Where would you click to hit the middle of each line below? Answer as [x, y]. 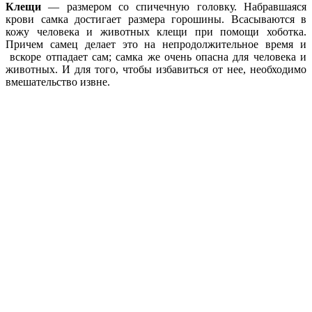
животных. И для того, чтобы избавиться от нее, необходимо [156, 69]
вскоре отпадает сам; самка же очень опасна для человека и [156, 56]
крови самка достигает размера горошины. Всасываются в [156, 19]
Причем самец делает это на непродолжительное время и [156, 44]
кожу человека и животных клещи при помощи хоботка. [156, 31]
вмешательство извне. [58, 81]
